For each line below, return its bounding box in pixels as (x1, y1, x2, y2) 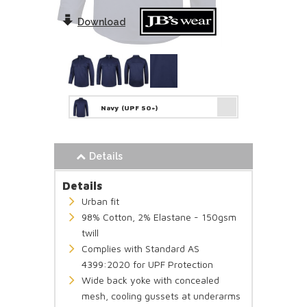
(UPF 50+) (121, 103, 158, 112)
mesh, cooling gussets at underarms (82, 289, 241, 302)
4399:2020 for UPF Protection (82, 258, 213, 270)
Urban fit (82, 195, 119, 207)
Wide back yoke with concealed (82, 273, 219, 286)
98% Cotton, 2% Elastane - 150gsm (82, 210, 236, 223)
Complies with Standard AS (82, 242, 199, 254)
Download (77, 16, 125, 27)
